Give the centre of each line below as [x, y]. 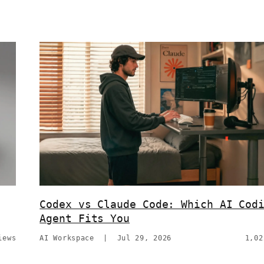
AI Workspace [67, 238]
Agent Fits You [85, 219]
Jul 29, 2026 [144, 238]
